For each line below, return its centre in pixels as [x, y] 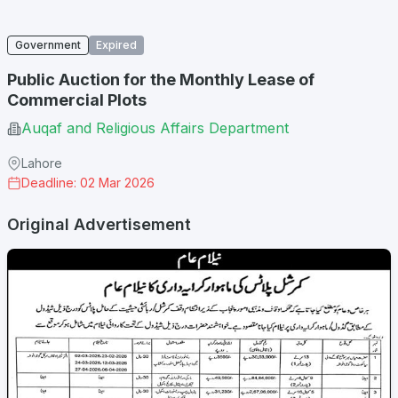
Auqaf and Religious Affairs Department [155, 128]
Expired [116, 45]
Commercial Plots [77, 100]
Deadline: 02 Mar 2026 [88, 183]
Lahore [42, 163]
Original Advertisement [99, 224]
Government [48, 45]
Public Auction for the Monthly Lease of [161, 80]
